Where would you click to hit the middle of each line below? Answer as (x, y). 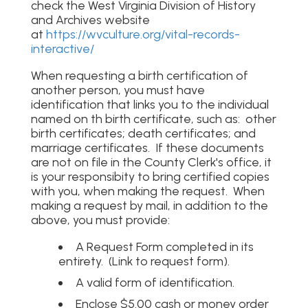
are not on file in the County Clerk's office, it (151, 162)
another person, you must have (118, 90)
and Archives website (90, 20)
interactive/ (62, 49)
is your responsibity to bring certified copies (150, 177)
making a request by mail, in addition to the (149, 206)
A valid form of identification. (155, 282)
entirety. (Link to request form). (144, 261)
